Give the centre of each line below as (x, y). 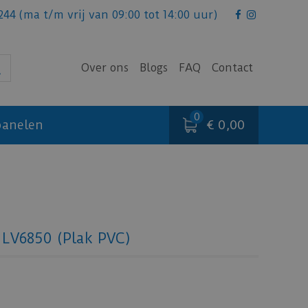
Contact (232, 68)
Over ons (105, 68)
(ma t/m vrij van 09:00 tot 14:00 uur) (117, 15)
